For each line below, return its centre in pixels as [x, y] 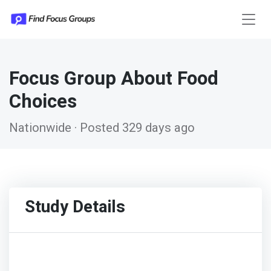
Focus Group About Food [114, 79]
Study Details [75, 207]
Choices [43, 102]
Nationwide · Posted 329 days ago [102, 128]
